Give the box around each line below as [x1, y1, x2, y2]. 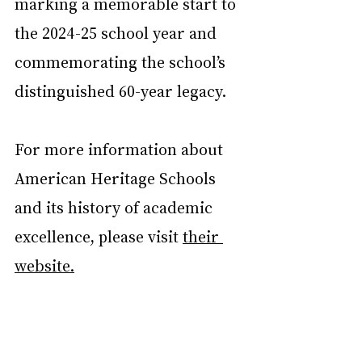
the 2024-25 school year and [15, 21, 221, 43]
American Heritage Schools [15, 166, 220, 188]
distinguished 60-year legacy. [15, 79, 226, 101]
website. [15, 254, 74, 276]
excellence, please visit [15, 225, 183, 246]
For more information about [15, 137, 227, 159]
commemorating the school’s [15, 50, 229, 72]
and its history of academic [15, 196, 217, 217]
